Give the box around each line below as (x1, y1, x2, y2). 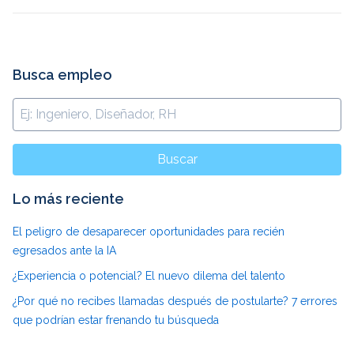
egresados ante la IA (13, 244, 116, 258)
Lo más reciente (13, 190, 124, 208)
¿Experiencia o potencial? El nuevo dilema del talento (13, 269, 285, 283)
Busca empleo (13, 66, 112, 84)
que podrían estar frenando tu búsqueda (13, 314, 219, 327)
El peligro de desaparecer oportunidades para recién (13, 225, 284, 239)
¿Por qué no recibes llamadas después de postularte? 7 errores (13, 295, 337, 308)
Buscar (156, 152, 198, 168)
